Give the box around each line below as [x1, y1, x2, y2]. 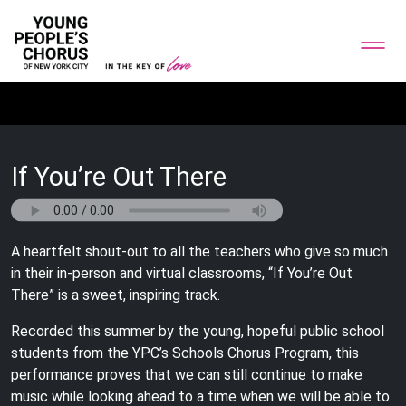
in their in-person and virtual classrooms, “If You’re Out [11, 265, 353, 282]
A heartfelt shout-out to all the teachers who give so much [11, 243, 388, 260]
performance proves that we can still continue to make [11, 366, 362, 383]
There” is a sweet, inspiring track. [11, 286, 220, 304]
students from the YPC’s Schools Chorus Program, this [11, 344, 359, 362]
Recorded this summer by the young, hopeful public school [11, 323, 384, 340]
